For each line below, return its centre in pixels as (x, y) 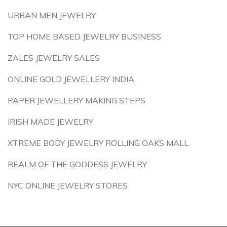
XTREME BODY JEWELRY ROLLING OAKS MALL (98, 143)
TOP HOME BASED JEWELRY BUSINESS (84, 36)
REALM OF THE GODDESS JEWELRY (77, 164)
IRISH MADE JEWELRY (50, 122)
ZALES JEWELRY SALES (54, 58)
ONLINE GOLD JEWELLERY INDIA (71, 79)
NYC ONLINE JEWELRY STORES (68, 185)
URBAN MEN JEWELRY (52, 15)
